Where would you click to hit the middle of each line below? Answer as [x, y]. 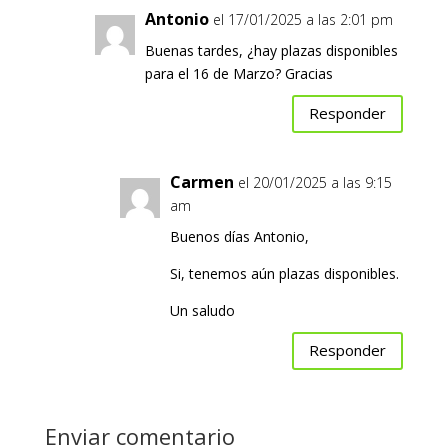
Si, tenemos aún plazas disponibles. [284, 273]
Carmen [201, 181]
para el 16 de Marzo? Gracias [238, 73]
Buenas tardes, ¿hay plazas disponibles [271, 50]
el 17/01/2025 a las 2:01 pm [302, 19]
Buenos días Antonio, [239, 236]
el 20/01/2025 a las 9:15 [314, 182]
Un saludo [202, 310]
